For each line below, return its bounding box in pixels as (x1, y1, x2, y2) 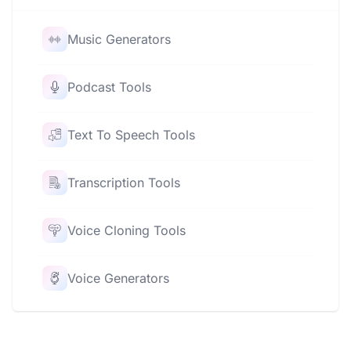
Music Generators (67, 31, 171, 47)
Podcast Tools (67, 79, 151, 95)
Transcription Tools (67, 175, 180, 190)
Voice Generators (67, 270, 169, 286)
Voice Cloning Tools (67, 223, 186, 238)
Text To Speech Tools (67, 127, 195, 143)
